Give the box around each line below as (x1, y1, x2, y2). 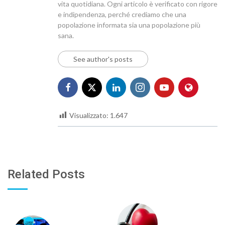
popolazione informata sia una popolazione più (58, 20, 200, 29)
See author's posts (73, 54, 133, 63)
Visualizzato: (69, 110, 108, 120)
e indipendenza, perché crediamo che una (58, 10, 186, 19)
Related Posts (8, 167, 85, 182)
